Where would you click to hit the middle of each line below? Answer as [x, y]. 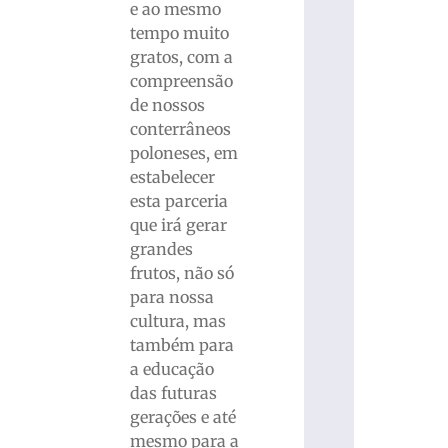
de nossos [167, 104]
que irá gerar [178, 224]
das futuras [173, 392]
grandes [161, 248]
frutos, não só [181, 272]
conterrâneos [180, 128]
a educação [171, 368]
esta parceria [178, 200]
